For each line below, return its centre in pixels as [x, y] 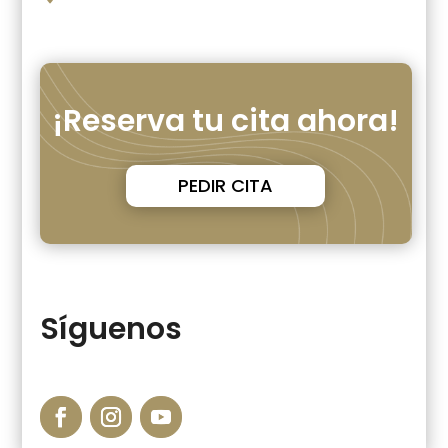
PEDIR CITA [226, 186]
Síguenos [114, 329]
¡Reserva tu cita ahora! [226, 120]
